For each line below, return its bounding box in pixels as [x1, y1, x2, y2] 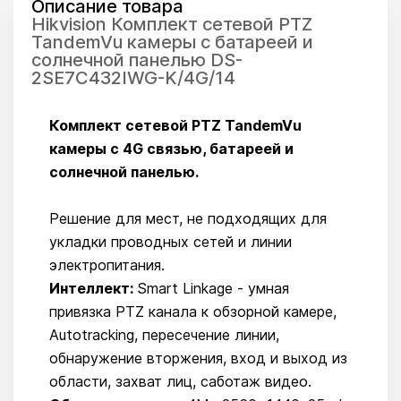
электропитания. [49, 256, 165, 275]
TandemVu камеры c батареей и [31, 31, 313, 54]
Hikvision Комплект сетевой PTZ [31, 13, 312, 36]
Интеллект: [49, 279, 137, 298]
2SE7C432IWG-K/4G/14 [31, 67, 235, 90]
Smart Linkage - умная [137, 279, 289, 298]
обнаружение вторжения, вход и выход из [49, 349, 347, 368]
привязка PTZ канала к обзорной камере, [49, 303, 337, 321]
